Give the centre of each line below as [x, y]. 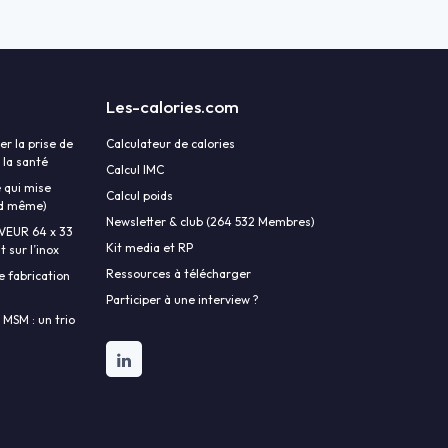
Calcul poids [139, 196]
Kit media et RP [149, 248]
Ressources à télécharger [178, 274]
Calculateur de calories [170, 144]
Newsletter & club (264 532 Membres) [210, 222]
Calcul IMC [135, 170]
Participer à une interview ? [182, 300]
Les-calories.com [172, 107]
